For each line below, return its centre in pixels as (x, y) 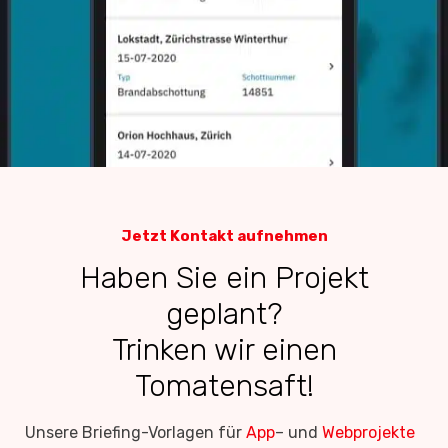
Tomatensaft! (224, 386)
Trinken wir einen (224, 350)
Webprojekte (368, 432)
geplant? (224, 314)
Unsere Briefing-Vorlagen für (135, 432)
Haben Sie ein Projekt (224, 278)
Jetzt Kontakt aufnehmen (224, 236)
